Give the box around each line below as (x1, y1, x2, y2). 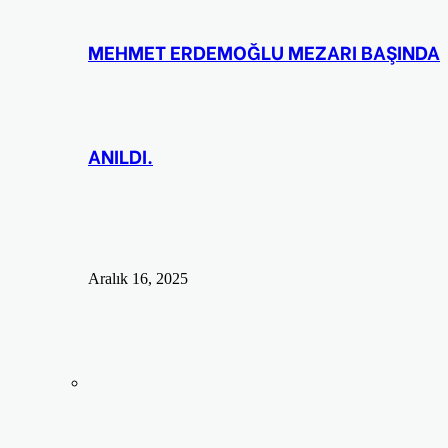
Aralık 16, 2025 (88, 270, 188, 288)
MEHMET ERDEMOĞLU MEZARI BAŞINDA (88, 38, 440, 66)
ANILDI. (88, 142, 153, 170)
